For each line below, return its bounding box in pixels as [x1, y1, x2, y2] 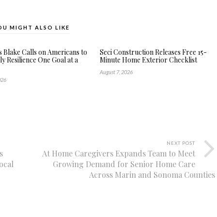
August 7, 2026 [99, 69, 133, 75]
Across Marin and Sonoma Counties [89, 170, 215, 180]
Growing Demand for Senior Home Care [53, 159, 195, 169]
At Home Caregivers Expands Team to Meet [42, 148, 195, 158]
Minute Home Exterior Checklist [99, 55, 197, 64]
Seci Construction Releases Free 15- [99, 47, 207, 57]
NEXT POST [167, 140, 195, 146]
